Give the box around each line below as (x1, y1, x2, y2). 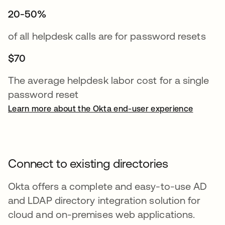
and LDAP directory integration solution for (8, 194, 201, 206)
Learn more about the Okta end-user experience (8, 103, 193, 113)
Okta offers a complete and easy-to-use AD (8, 180, 207, 192)
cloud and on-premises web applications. (8, 208, 195, 220)
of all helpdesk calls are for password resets (8, 30, 206, 42)
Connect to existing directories (8, 156, 169, 170)
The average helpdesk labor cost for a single (8, 74, 209, 86)
